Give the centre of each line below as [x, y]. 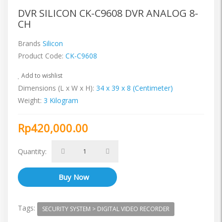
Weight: [30, 101]
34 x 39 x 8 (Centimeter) [135, 88]
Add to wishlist [41, 76]
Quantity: [32, 152]
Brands [30, 44]
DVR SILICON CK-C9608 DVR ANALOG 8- [108, 13]
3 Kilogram [61, 101]
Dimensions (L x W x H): [56, 88]
